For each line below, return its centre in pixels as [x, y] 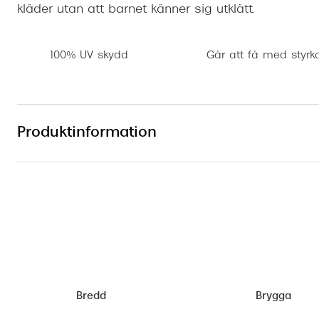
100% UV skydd [89, 56]
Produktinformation [87, 133]
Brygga [273, 296]
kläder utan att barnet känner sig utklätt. [136, 10]
